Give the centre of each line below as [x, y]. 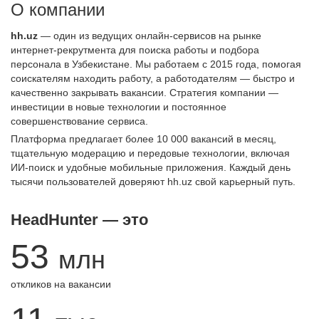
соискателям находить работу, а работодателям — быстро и [153, 78]
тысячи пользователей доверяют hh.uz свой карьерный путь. [153, 182]
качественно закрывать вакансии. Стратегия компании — [145, 93]
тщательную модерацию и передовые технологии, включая [150, 153]
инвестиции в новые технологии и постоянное [119, 107]
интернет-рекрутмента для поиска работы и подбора [135, 50]
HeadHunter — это [79, 220]
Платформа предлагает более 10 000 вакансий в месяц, [143, 139]
